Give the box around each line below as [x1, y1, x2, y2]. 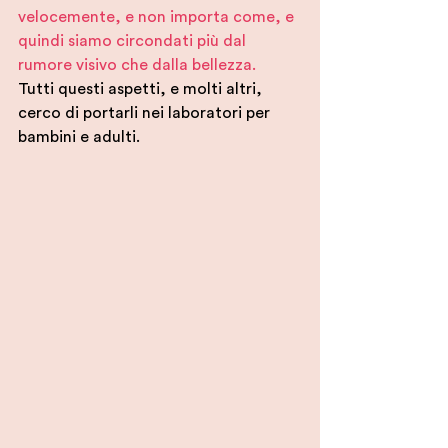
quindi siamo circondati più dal [18, 33, 250, 50]
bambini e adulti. [18, 129, 140, 146]
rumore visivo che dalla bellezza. [18, 57, 256, 74]
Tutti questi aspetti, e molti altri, [18, 81, 266, 98]
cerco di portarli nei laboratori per [18, 105, 274, 122]
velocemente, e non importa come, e [18, 9, 298, 26]
